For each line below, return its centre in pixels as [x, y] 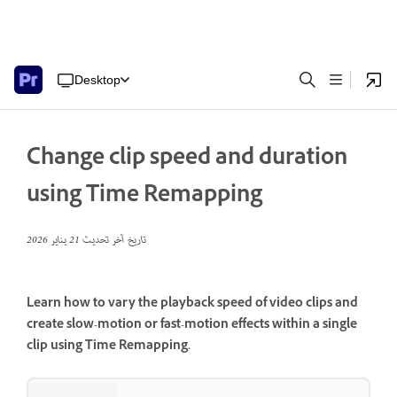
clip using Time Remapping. [109, 347]
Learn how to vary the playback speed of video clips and [192, 305]
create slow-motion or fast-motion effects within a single [192, 326]
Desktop [97, 79]
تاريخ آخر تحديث [113, 241]
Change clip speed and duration [187, 160]
